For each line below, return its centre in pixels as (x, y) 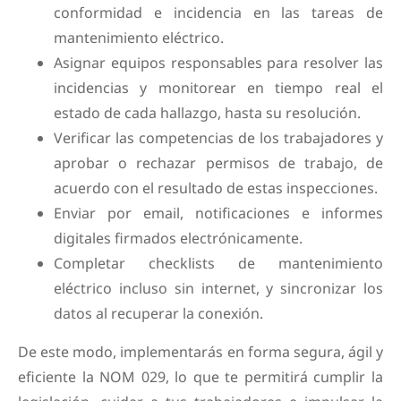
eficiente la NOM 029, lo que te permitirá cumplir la (200, 376)
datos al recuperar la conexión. (158, 314)
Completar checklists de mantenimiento (218, 264)
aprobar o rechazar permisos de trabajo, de (218, 163)
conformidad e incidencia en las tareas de (218, 13)
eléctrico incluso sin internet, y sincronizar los (218, 289)
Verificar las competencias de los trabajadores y (218, 138)
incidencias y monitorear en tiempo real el (218, 88)
